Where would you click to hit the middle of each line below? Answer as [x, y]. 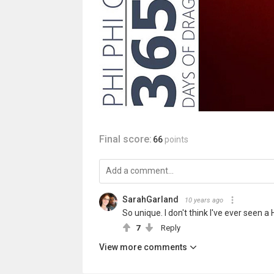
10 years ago [204, 200]
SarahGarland [150, 199]
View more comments [143, 247]
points [176, 139]
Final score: [125, 139]
